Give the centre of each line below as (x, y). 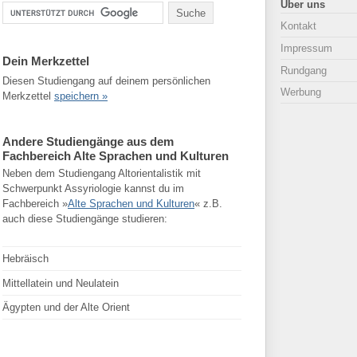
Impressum (306, 49)
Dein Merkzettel (46, 61)
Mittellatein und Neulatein (61, 283)
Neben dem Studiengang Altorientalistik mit (102, 173)
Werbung (301, 92)
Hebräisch (25, 259)
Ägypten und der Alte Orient (66, 307)
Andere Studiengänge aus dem (88, 141)
